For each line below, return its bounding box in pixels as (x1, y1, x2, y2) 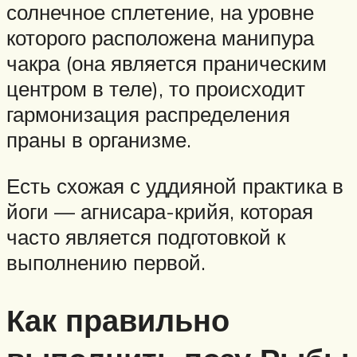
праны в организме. (6, 127, 191, 153)
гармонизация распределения (6, 101, 290, 127)
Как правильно (6, 300, 229, 339)
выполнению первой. (6, 249, 206, 276)
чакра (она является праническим (6, 50, 327, 76)
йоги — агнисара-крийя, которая (6, 198, 313, 225)
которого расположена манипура (6, 25, 314, 51)
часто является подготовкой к (6, 224, 285, 250)
